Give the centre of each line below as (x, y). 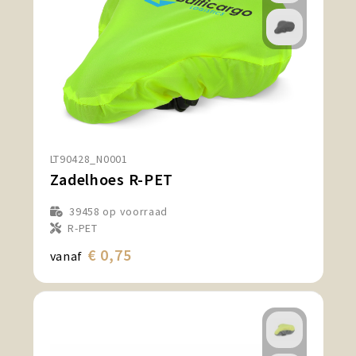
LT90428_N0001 (89, 159)
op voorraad (134, 211)
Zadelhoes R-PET (111, 179)
